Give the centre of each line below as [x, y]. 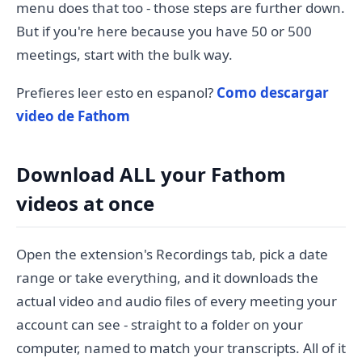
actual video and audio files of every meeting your [177, 301]
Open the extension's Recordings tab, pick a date [172, 254]
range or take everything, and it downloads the [167, 278]
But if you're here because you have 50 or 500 [164, 31]
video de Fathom [73, 116]
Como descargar [273, 93]
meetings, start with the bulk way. [124, 55]
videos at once [85, 203]
